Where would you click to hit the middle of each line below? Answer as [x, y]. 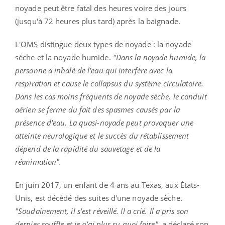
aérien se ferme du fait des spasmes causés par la [97, 109]
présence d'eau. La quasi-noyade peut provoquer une [104, 122]
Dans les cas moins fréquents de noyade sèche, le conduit [111, 96]
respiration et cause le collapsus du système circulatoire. [109, 83]
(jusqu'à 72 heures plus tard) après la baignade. [98, 21]
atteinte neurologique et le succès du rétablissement [102, 135]
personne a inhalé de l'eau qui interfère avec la [94, 70]
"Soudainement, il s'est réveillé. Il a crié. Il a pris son [102, 211]
